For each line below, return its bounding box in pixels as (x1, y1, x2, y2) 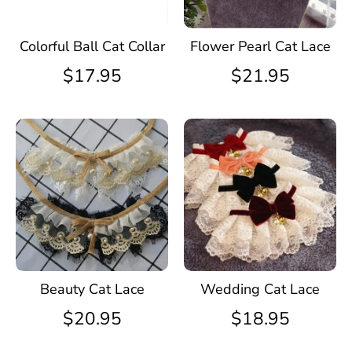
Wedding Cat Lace (200, 279, 320, 299)
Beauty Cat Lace (39, 279, 145, 299)
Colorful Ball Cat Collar (19, 36, 165, 56)
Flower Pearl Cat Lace (189, 36, 331, 56)
